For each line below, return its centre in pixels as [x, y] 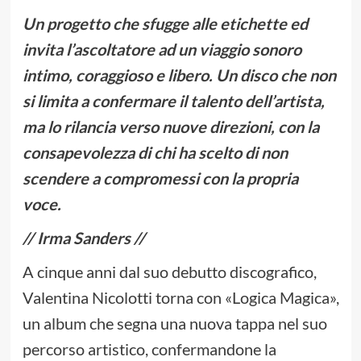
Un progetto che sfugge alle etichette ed [165, 24]
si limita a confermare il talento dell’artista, [173, 101]
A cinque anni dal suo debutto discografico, [169, 272]
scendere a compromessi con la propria [160, 178]
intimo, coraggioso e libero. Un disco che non [179, 75]
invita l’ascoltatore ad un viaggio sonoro [162, 50]
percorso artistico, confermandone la [149, 349]
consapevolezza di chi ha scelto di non [155, 153]
